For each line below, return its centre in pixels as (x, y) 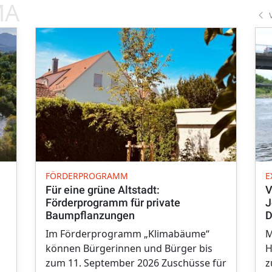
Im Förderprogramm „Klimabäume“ (127, 234)
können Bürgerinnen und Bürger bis (129, 249)
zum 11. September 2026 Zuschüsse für (136, 263)
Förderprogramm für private (113, 203)
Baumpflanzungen (90, 216)
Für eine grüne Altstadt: (103, 190)
